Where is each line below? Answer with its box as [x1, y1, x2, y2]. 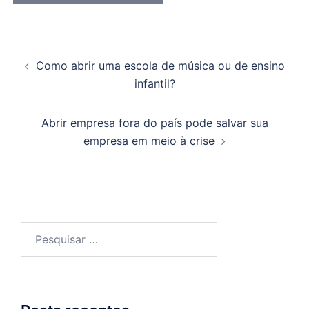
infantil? [134, 77, 175, 91]
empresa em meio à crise [83, 134, 215, 148]
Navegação [10, 44, 101, 65]
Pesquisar [20, 223, 70, 238]
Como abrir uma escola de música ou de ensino [35, 59, 285, 73]
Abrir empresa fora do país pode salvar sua [41, 116, 268, 130]
